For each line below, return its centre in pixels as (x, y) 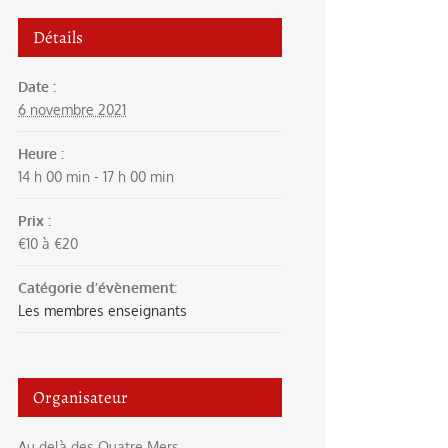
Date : (37, 86)
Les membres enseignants (102, 310)
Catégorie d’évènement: (97, 287)
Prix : (34, 220)
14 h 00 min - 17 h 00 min (96, 176)
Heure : (41, 153)
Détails (58, 37)
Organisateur (80, 397)
